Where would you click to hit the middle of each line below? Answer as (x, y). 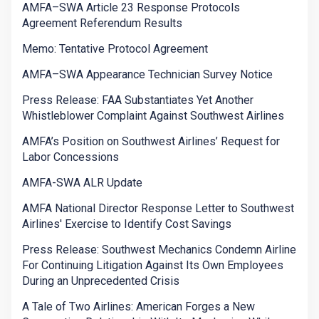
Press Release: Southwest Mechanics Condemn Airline (159, 250)
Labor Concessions (70, 157)
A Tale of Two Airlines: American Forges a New (138, 307)
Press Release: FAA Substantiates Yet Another (138, 100)
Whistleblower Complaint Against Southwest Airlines (153, 116)
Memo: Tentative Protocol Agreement (115, 49)
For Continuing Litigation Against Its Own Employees (153, 266)
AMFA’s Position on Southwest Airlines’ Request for (151, 142)
